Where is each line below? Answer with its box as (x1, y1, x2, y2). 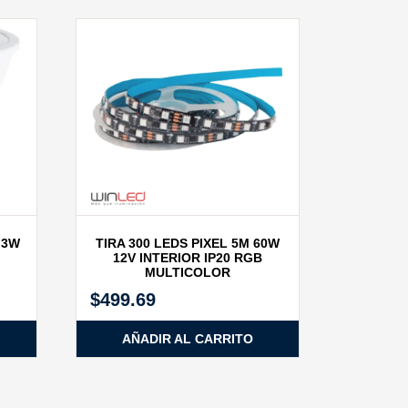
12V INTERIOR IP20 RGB (113, 250, 263, 265)
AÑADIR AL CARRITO (122, 331, 254, 346)
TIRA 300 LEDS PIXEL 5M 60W (96, 235, 280, 250)
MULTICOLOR (145, 264, 231, 280)
